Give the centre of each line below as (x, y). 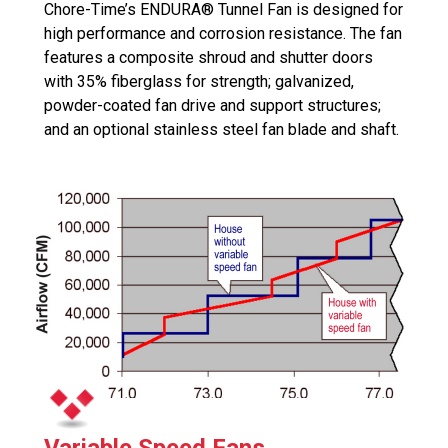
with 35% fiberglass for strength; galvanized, (199, 81)
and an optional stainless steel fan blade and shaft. (221, 129)
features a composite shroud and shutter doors (208, 57)
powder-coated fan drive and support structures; (212, 105)
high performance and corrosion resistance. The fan (223, 33)
